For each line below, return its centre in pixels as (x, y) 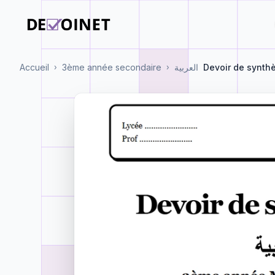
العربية (186, 67)
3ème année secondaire (112, 67)
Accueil (34, 67)
